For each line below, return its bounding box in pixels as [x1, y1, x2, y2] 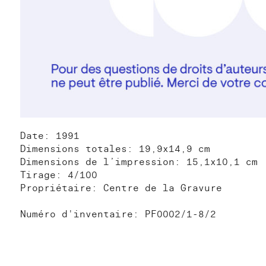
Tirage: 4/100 [20, 169, 97, 181]
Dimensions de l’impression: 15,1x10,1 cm [20, 156, 258, 168]
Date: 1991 [20, 129, 80, 142]
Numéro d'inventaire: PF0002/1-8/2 [20, 208, 216, 220]
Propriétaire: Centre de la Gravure [20, 182, 222, 194]
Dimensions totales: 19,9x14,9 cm [20, 142, 210, 155]
